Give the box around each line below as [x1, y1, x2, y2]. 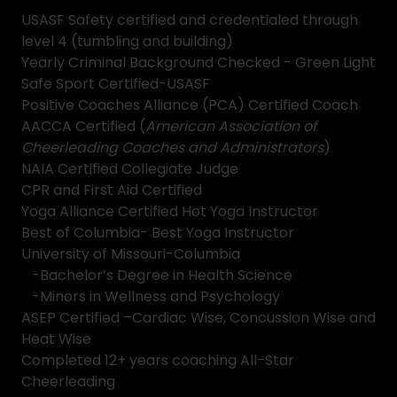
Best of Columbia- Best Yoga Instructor [21, 222, 298, 243]
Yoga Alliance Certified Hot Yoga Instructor [21, 201, 318, 222]
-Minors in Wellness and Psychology [21, 286, 280, 307]
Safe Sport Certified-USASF [21, 74, 210, 94]
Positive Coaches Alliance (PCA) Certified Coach [21, 95, 358, 115]
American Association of [145, 116, 316, 136]
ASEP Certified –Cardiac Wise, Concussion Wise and [21, 307, 376, 328]
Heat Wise [21, 329, 91, 349]
